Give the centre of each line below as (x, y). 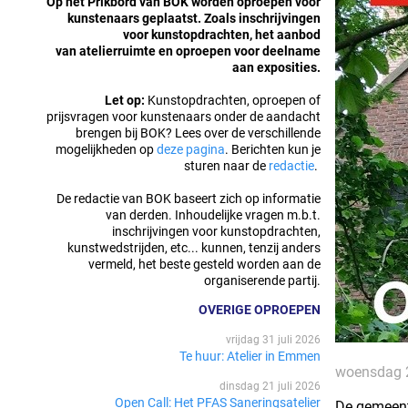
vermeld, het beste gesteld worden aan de (204, 264)
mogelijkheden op (106, 149)
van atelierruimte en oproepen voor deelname (188, 51)
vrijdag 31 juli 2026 (273, 339)
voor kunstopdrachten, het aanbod (221, 34)
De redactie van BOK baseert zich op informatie (188, 198)
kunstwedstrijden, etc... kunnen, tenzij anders (194, 247)
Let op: (124, 100)
